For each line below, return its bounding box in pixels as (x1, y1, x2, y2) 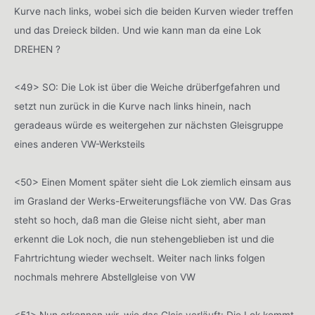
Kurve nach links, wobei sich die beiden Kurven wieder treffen (14, 6, 293, 18)
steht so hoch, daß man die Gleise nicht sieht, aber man (14, 214, 266, 226)
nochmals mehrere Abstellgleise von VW (14, 271, 195, 283)
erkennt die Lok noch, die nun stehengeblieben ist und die (14, 233, 274, 245)
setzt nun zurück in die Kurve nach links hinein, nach (14, 101, 251, 112)
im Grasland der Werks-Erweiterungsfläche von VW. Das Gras (14, 195, 291, 207)
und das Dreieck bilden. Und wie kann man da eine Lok (14, 25, 261, 37)
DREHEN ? (14, 44, 60, 56)
